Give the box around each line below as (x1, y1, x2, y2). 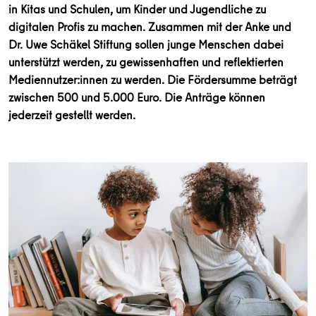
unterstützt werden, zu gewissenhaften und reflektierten (8, 54, 284, 70)
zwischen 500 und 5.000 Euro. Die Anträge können (8, 89, 265, 105)
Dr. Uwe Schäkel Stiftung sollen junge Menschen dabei (8, 36, 284, 52)
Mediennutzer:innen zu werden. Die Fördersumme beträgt (8, 71, 297, 87)
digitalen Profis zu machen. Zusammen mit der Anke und (8, 18, 291, 35)
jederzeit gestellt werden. (8, 107, 135, 123)
